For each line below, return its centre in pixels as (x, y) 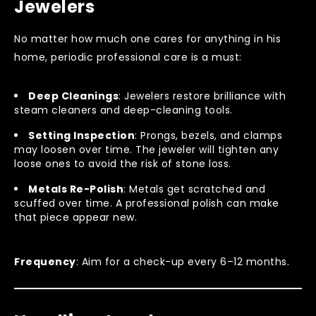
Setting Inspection (81, 135)
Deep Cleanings (73, 96)
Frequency (45, 261)
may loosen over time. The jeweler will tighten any (146, 149)
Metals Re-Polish (76, 189)
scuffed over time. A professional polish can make (147, 203)
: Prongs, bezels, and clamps (208, 135)
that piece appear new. (75, 217)
